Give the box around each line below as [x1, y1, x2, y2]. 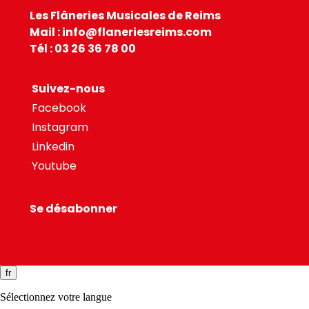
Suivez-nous [31, 81, 105, 97]
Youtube [31, 158, 77, 174]
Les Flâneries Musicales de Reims [29, 8, 221, 23]
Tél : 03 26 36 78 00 [29, 41, 136, 57]
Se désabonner [29, 201, 117, 217]
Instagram [31, 119, 88, 135]
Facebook [31, 100, 86, 116]
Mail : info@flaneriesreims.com [29, 24, 212, 40]
